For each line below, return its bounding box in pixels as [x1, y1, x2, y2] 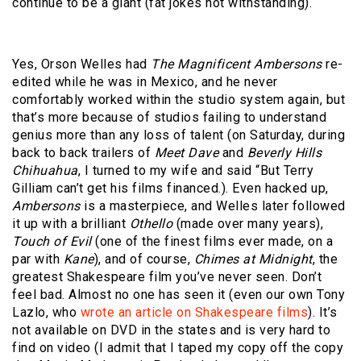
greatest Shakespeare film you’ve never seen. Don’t [12, 269, 322, 285]
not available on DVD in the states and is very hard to [12, 322, 330, 338]
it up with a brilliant [12, 216, 130, 232]
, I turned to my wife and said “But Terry [77, 163, 313, 179]
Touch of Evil [12, 234, 92, 250]
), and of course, [93, 251, 194, 268]
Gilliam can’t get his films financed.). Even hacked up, [12, 180, 329, 197]
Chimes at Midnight [193, 251, 313, 268]
